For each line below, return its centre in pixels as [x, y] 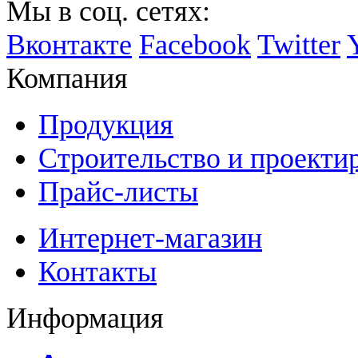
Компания [67, 78]
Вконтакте [69, 44]
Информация [85, 318]
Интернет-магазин [150, 238]
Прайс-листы [118, 191]
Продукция [106, 124]
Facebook [195, 44]
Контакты [97, 271]
